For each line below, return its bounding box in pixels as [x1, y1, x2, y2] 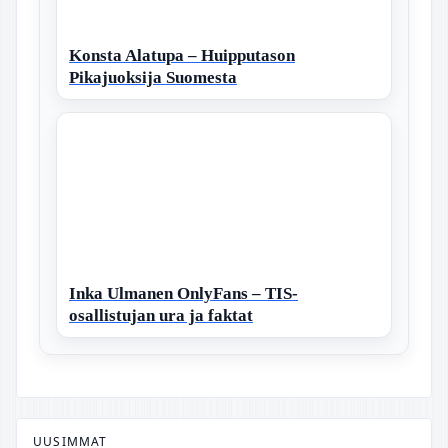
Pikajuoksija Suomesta [69, 67, 237, 87]
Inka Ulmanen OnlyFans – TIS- [69, 283, 298, 303]
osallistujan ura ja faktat [69, 305, 253, 325]
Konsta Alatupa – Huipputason [69, 45, 295, 65]
